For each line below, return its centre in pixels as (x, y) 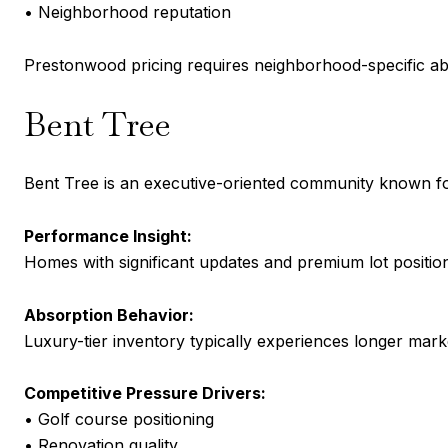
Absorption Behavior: (109, 314)
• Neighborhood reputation (127, 12)
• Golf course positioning (119, 419)
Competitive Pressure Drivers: (145, 393)
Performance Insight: (108, 235)
